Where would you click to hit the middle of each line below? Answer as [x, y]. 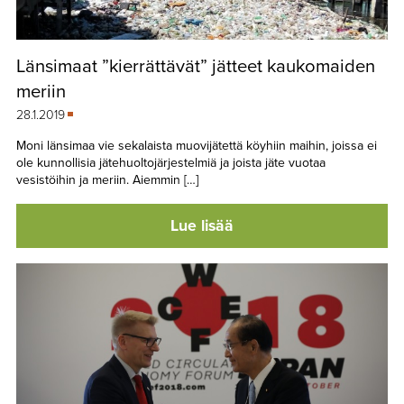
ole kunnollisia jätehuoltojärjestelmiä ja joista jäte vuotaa [170, 162]
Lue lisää [202, 225]
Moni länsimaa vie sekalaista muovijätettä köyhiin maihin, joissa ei [196, 145]
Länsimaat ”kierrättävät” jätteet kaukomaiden [195, 66]
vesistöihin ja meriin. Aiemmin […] [107, 179]
